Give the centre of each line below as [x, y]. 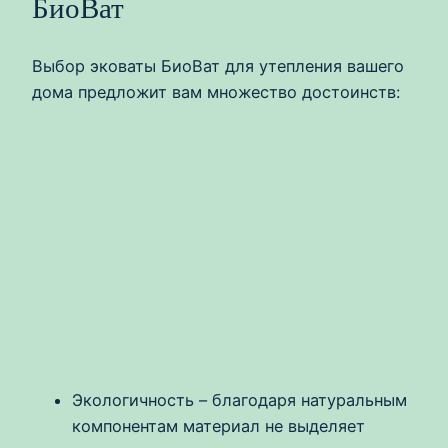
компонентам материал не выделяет [218, 426]
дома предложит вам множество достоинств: [216, 91]
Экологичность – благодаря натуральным [239, 400]
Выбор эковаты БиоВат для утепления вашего [218, 65]
